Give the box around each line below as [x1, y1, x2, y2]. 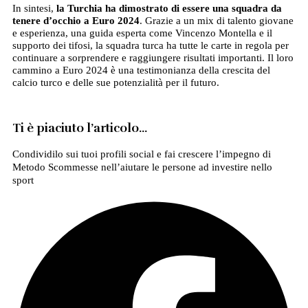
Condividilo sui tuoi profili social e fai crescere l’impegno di [12, 147, 271, 159]
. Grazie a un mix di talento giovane [139, 14, 294, 26]
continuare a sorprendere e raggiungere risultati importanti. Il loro [12, 52, 294, 63]
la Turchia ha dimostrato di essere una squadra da [56, 2, 282, 14]
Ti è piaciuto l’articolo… [12, 120, 147, 135]
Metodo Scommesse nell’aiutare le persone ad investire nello [12, 160, 272, 173]
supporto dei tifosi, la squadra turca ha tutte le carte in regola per [12, 39, 289, 51]
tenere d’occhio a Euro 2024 [12, 14, 140, 26]
